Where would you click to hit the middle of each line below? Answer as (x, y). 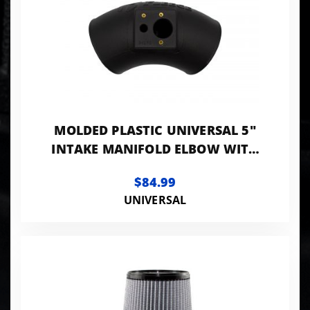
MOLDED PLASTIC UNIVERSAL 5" (155, 130)
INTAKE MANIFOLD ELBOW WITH (155, 148)
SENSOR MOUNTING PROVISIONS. (155, 167)
